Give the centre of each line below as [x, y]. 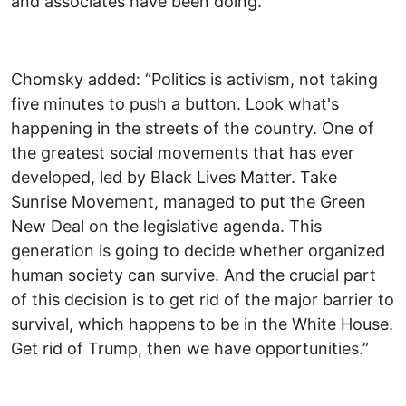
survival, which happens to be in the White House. [202, 324]
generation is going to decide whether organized [198, 251]
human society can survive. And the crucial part [193, 275]
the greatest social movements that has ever [183, 153]
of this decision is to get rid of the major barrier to [203, 300]
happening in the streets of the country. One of [193, 129]
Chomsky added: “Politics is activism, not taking [194, 80]
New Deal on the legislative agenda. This [166, 227]
